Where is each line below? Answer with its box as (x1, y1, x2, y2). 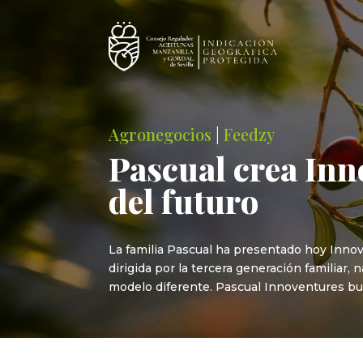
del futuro (109, 178, 259, 222)
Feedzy (224, 122, 275, 145)
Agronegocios (109, 122, 212, 145)
